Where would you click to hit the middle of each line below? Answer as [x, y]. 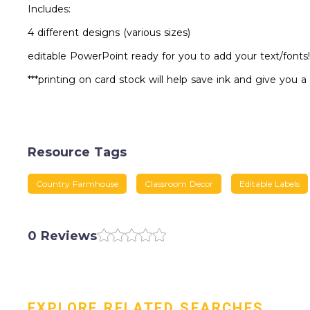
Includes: [49, 9]
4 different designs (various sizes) [109, 33]
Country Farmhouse [77, 184]
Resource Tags [77, 152]
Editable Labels [270, 184]
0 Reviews [62, 236]
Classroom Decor [179, 184]
